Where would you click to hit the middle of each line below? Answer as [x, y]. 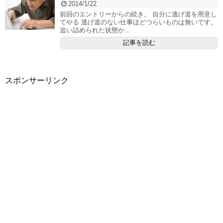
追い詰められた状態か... [95, 30]
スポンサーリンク [37, 80]
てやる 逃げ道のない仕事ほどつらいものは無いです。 [138, 22]
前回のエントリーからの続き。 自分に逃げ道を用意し [138, 14]
